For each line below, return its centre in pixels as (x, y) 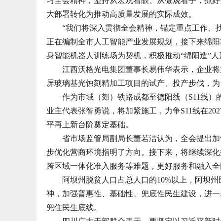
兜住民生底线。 (74, 207)
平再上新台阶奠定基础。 (90, 125)
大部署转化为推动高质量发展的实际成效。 (121, 14)
